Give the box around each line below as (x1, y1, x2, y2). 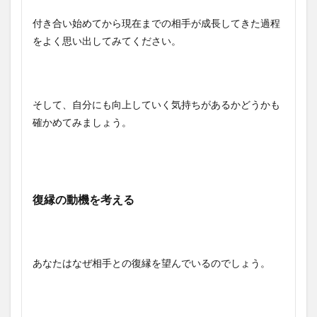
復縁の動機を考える (33, 192, 134, 206)
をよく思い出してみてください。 (33, 34, 181, 47)
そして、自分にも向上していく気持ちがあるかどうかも (33, 98, 280, 110)
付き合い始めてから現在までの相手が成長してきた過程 (33, 16, 280, 29)
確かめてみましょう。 (33, 115, 132, 128)
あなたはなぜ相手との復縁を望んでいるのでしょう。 (33, 256, 270, 269)
